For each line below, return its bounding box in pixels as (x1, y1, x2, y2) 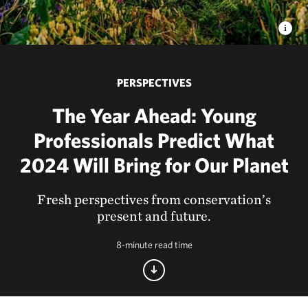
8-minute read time (115, 239, 192, 250)
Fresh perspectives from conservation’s (37, 191, 271, 208)
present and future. (97, 208, 211, 224)
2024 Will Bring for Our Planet (19, 153, 289, 177)
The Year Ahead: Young (52, 103, 256, 127)
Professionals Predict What (34, 128, 274, 152)
